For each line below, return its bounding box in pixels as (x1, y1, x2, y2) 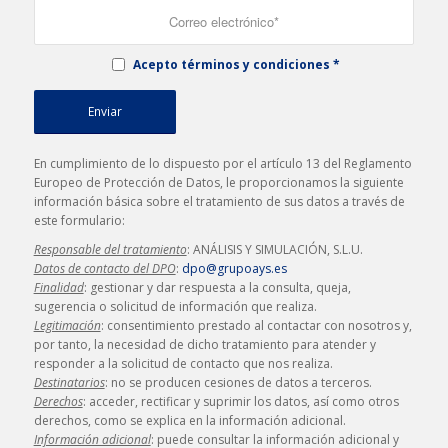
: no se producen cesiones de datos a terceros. (104, 374, 372, 392)
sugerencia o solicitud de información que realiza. (33, 298, 317, 316)
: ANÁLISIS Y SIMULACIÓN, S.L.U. (186, 241, 363, 259)
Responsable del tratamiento (33, 241, 187, 259)
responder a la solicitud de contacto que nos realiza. (33, 355, 333, 373)
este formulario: (33, 212, 125, 230)
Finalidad (33, 279, 84, 297)
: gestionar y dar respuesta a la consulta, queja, (83, 279, 351, 297)
